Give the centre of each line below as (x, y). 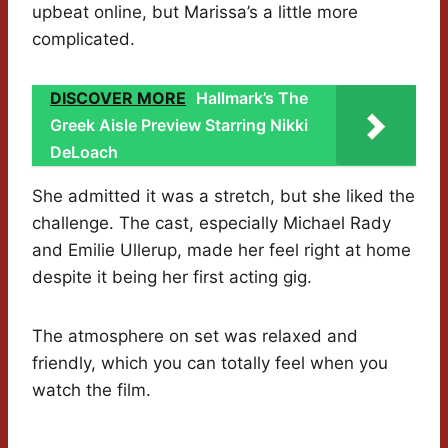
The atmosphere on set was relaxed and (195, 336)
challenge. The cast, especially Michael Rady (211, 223)
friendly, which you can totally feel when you (210, 363)
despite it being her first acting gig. (172, 277)
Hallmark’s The (252, 98)
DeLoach (84, 152)
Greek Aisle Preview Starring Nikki (179, 125)
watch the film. (91, 390)
